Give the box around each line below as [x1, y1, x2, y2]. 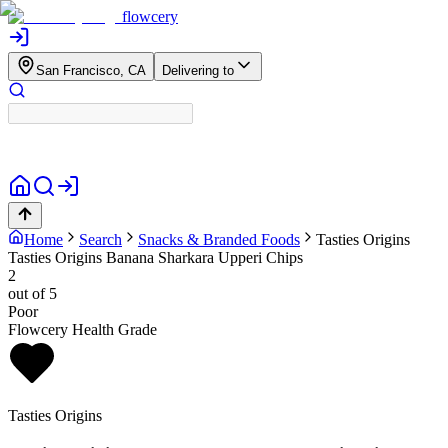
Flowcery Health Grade [8, 321, 157, 338]
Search [79, 231, 122, 248]
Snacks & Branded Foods [138, 231, 300, 248]
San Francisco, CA [36, 63, 146, 78]
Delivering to [162, 63, 234, 78]
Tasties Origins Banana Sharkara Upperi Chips [8, 249, 303, 266]
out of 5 [8, 285, 57, 302]
